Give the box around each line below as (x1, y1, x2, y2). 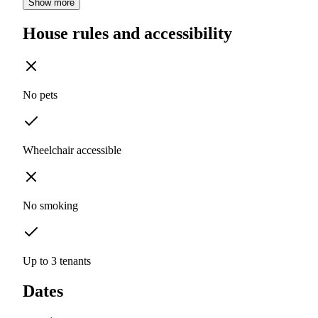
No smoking (23, 199, 78, 212)
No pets (23, 89, 57, 102)
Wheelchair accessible (23, 144, 121, 157)
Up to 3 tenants (23, 255, 91, 268)
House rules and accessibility (23, 24, 232, 43)
